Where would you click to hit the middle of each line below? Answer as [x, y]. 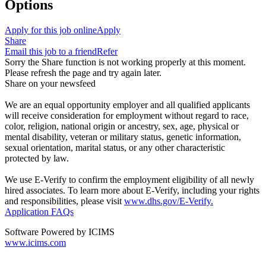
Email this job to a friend [51, 52]
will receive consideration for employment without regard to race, [127, 116]
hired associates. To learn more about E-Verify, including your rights [132, 191]
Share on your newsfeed [50, 84]
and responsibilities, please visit [64, 201]
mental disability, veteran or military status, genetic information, [123, 137]
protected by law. [37, 159]
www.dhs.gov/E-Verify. [169, 201]
